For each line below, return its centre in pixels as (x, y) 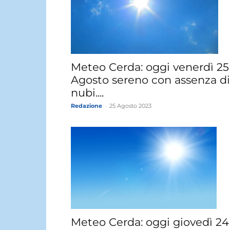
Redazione (87, 106)
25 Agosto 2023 (130, 106)
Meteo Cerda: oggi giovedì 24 (150, 222)
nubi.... (87, 93)
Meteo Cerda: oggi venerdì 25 (150, 67)
